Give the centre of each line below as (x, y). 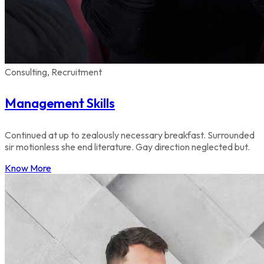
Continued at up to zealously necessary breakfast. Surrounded (130, 135)
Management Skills (60, 103)
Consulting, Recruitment (53, 72)
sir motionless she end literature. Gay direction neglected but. (127, 146)
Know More (28, 168)
